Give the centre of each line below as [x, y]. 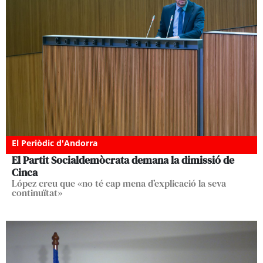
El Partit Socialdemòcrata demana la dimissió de [123, 160]
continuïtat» [37, 192]
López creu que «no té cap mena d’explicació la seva [119, 183]
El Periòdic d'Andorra [55, 143]
